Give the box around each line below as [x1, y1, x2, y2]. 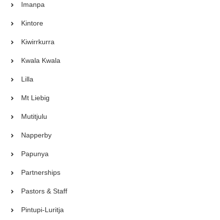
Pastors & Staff [21, 187, 68, 195]
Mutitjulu [21, 112, 48, 120]
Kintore [21, 19, 44, 27]
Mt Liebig [21, 93, 50, 102]
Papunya [21, 149, 49, 158]
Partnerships [21, 168, 61, 176]
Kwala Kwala [21, 56, 61, 64]
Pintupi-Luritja [21, 205, 64, 214]
